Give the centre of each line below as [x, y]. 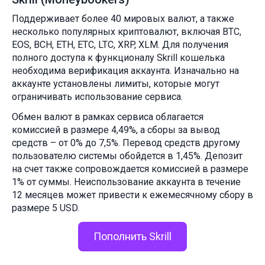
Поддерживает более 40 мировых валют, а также [123, 19]
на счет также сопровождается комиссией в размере [130, 169]
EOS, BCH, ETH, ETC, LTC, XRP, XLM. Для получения [120, 45]
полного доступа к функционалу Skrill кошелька [118, 58]
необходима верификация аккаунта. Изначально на [125, 71]
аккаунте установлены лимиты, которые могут [116, 84]
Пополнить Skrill [132, 237]
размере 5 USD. [46, 208]
